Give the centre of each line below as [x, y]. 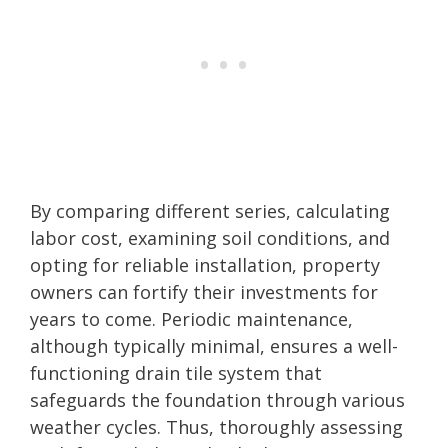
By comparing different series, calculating [210, 210]
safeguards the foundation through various [217, 399]
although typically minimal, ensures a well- [214, 345]
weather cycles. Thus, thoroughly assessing [216, 426]
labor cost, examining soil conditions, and [210, 237]
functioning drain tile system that [176, 372]
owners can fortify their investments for [204, 291]
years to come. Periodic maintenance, [191, 318]
